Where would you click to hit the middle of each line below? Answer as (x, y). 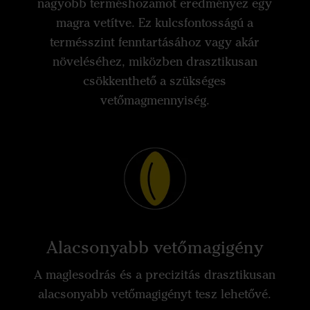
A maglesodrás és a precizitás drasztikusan (155, 275)
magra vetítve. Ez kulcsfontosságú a (155, 23)
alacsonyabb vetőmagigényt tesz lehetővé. (155, 294)
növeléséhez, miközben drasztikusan (155, 62)
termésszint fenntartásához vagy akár (155, 43)
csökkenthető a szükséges (155, 81)
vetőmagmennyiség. (155, 101)
